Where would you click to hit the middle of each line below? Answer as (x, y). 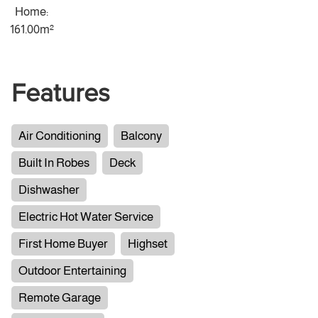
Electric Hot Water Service (86, 216)
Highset (148, 243)
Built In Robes (54, 163)
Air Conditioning (60, 136)
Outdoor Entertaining (73, 270)
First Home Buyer (64, 243)
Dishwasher (49, 190)
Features (61, 94)
